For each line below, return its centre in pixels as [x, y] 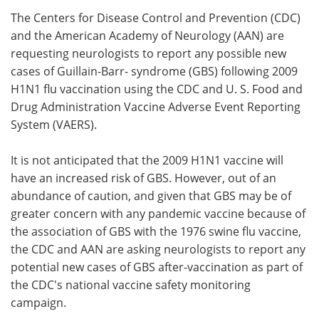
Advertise [239, 27]
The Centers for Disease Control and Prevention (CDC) [156, 17]
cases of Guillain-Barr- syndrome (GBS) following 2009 [154, 71]
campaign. [38, 302]
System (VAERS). [54, 124]
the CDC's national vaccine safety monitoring [131, 284]
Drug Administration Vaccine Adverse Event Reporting [156, 106]
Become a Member [239, 60]
